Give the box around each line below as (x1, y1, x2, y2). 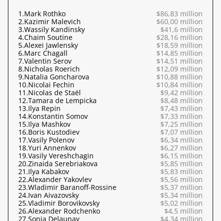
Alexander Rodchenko (28, 206, 100, 216)
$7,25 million (160, 119, 203, 129)
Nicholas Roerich (24, 64, 80, 74)
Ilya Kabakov (28, 167, 69, 176)
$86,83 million (156, 9, 203, 18)
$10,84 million (156, 80, 203, 89)
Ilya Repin (28, 104, 61, 113)
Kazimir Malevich (24, 17, 81, 26)
